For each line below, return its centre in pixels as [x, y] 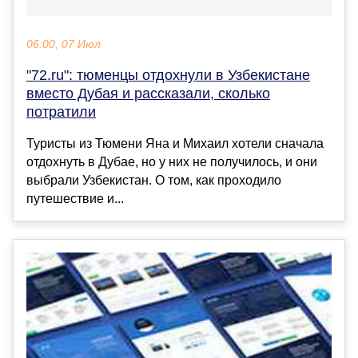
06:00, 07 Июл [64, 45]
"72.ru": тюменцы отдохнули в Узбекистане [168, 76]
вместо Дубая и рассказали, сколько [148, 94]
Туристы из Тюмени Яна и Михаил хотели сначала [175, 144]
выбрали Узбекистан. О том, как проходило [154, 181]
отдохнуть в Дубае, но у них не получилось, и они [172, 162]
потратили [61, 112]
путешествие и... [75, 199]
